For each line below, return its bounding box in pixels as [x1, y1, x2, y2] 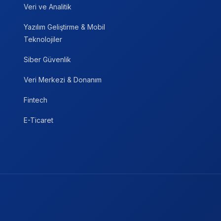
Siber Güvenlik [24, 55, 71, 64]
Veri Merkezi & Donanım [24, 75, 102, 84]
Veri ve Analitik [24, 2, 72, 11]
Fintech [24, 96, 47, 105]
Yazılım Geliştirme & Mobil [24, 23, 105, 32]
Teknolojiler [24, 35, 62, 44]
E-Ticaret [24, 116, 53, 125]
